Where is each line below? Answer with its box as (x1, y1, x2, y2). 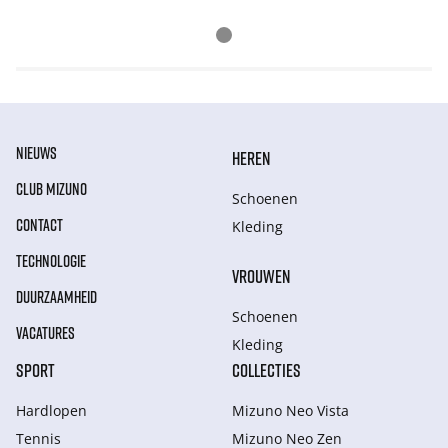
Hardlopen (16, 401, 87, 420)
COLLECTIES (232, 359, 301, 381)
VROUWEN (232, 265, 290, 287)
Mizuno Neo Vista (232, 401, 349, 420)
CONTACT (16, 215, 63, 235)
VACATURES (16, 323, 75, 343)
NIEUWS (16, 143, 57, 163)
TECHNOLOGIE (16, 251, 86, 271)
